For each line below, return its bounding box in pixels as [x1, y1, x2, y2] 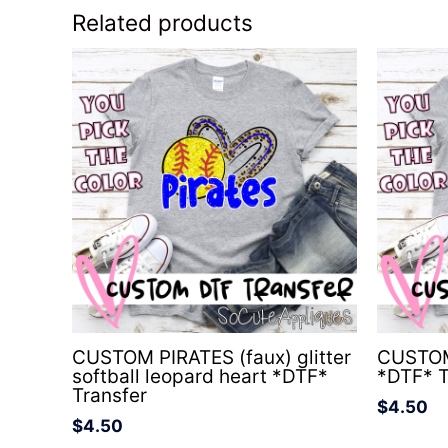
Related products [72, 9, 253, 37]
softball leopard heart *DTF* [72, 365, 328, 389]
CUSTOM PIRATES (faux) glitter [72, 346, 351, 370]
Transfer [72, 384, 147, 408]
